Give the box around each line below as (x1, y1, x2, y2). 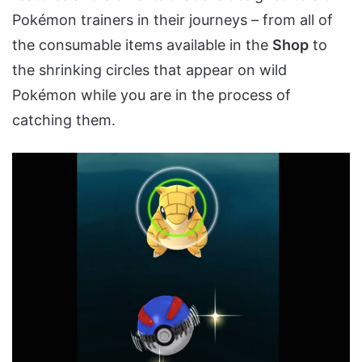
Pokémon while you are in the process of (12, 86, 291, 104)
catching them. (12, 112, 116, 129)
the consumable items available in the (12, 36, 272, 54)
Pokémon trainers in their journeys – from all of (12, 11, 333, 29)
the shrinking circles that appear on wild (12, 61, 287, 79)
